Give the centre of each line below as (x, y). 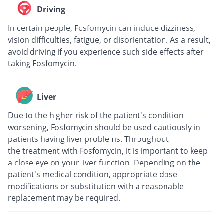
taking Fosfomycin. (42, 63)
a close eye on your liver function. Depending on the (104, 162)
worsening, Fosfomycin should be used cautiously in (104, 127)
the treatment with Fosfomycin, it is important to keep (108, 151)
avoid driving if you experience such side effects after (106, 51)
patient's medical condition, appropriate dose (93, 174)
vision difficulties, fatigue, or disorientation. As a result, (109, 40)
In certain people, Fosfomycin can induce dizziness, (102, 28)
